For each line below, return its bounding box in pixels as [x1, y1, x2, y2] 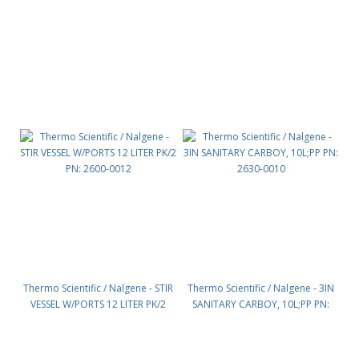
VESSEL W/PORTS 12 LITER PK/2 [30, 297, 166, 311]
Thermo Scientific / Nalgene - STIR [23, 281, 173, 295]
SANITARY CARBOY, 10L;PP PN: [192, 297, 329, 311]
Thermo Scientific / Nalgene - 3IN [188, 281, 334, 295]
